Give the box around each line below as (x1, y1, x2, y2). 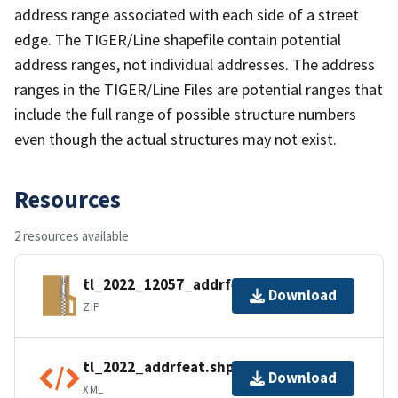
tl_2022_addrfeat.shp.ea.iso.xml (83, 357, 310, 378)
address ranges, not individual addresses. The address (14, 53, 375, 75)
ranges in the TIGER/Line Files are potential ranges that (14, 78, 383, 99)
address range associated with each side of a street (14, 4, 359, 25)
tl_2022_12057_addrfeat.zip (83, 275, 280, 295)
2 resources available (14, 227, 129, 244)
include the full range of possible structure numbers (14, 103, 356, 124)
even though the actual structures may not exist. (14, 128, 337, 149)
